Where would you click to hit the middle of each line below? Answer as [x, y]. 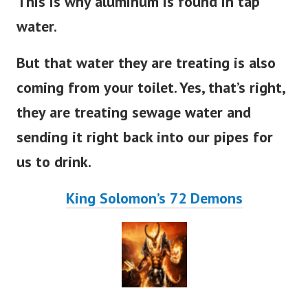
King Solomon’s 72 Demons [154, 198]
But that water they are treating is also [146, 63]
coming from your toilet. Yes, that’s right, [151, 88]
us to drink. [54, 162]
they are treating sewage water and [134, 112]
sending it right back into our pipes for [145, 137]
